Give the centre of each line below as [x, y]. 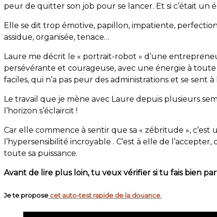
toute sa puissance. [41, 154]
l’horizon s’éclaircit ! [41, 111]
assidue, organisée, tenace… [57, 37]
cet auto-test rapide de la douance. [105, 195]
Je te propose [26, 195]
